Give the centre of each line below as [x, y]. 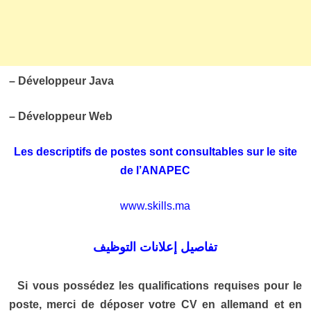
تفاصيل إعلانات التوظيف [155, 247]
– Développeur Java [61, 81]
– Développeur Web [60, 117]
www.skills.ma [155, 206]
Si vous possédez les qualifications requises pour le [155, 286]
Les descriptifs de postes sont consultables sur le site [155, 152]
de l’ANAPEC [155, 171]
